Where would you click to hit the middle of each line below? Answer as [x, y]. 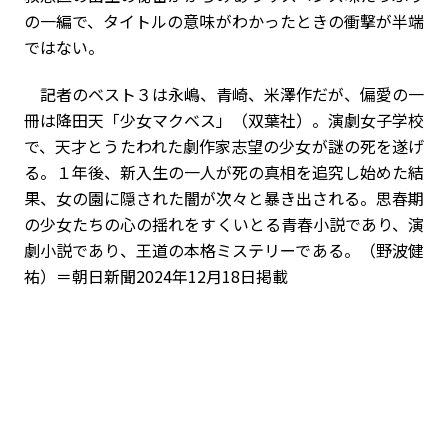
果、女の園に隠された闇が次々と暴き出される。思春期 [224, 197]
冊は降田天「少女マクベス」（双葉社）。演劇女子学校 [224, 119]
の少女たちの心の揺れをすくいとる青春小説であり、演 [224, 223]
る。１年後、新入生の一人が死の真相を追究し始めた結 [224, 171]
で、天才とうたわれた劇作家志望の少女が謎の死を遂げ [224, 145]
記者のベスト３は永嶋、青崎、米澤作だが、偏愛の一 [224, 93]
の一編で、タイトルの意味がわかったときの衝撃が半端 [224, 20]
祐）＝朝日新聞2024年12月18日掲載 [156, 275]
